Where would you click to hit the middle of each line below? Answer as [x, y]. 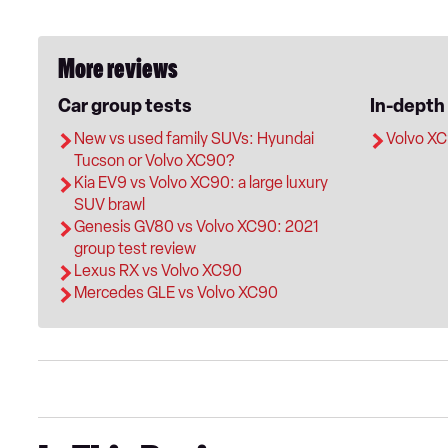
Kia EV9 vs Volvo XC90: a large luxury [201, 183]
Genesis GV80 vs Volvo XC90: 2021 [196, 227]
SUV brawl [109, 205]
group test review [135, 249]
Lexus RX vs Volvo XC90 [158, 271]
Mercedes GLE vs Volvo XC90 [176, 293]
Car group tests [125, 106]
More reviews [118, 72]
